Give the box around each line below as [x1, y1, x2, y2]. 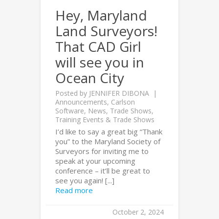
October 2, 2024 [112, 207, 164, 217]
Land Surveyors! [55, 22, 157, 40]
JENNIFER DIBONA [89, 88, 149, 98]
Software [55, 106, 84, 115]
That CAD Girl [55, 37, 141, 56]
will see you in [55, 53, 144, 71]
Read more [55, 185, 93, 195]
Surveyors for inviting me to [55, 146, 149, 156]
